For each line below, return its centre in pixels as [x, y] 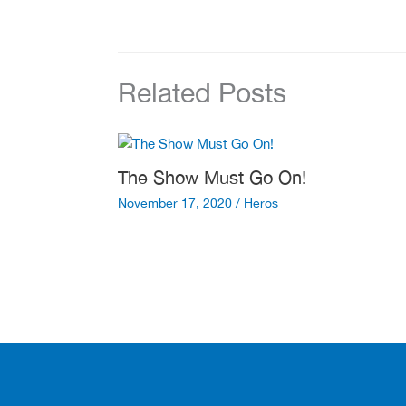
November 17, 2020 [176, 203]
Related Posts [202, 92]
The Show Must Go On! [212, 178]
